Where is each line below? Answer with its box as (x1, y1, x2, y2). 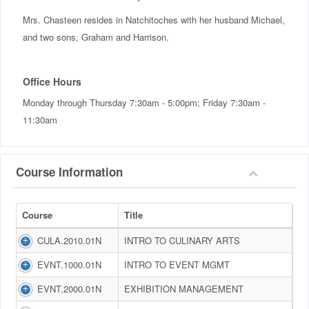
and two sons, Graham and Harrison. (23, 30, 172, 43)
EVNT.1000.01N (37, 257, 101, 271)
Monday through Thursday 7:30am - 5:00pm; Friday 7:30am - (23, 95, 266, 109)
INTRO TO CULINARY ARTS (124, 233, 240, 247)
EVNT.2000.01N (37, 281, 101, 295)
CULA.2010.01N (37, 233, 101, 247)
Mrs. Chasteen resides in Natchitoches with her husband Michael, (23, 12, 285, 26)
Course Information (16, 163, 123, 180)
